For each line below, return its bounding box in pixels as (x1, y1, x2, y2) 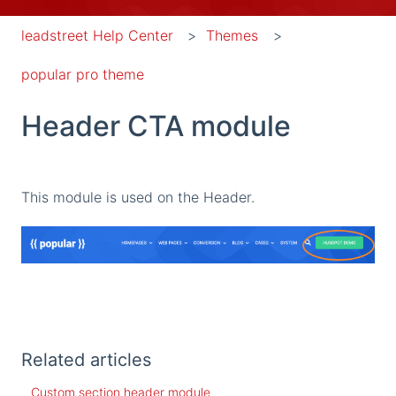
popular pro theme (21, 65, 144, 84)
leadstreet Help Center (21, 26, 173, 44)
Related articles (21, 348, 151, 370)
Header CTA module (21, 109, 291, 144)
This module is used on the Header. (21, 188, 255, 207)
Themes (206, 26, 259, 44)
